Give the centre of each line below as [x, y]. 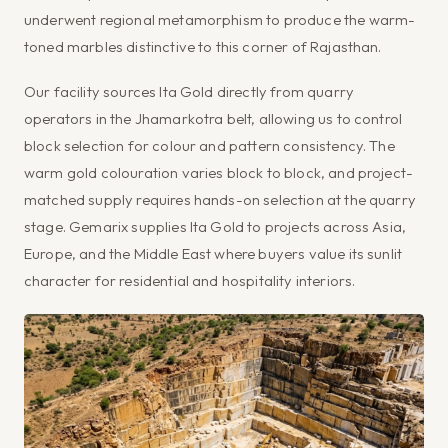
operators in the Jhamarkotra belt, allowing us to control [213, 118]
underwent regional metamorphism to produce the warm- [220, 19]
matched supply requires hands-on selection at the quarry [220, 199]
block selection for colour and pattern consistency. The [209, 145]
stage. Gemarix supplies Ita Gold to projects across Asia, [215, 226]
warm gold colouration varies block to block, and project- [219, 172]
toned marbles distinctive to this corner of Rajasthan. [203, 46]
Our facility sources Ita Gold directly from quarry [189, 91]
